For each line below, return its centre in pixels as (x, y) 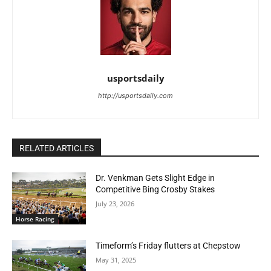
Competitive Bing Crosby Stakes (155, 190)
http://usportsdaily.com (135, 96)
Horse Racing (35, 219)
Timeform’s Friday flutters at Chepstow (168, 245)
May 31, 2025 (116, 260)
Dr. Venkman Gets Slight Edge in (155, 178)
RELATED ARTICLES (57, 149)
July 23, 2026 (115, 204)
